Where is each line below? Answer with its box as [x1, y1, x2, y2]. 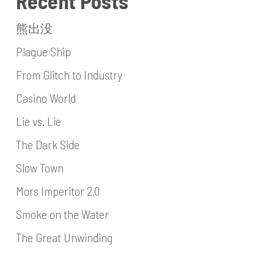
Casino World [15, 91, 76, 105]
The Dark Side [15, 137, 80, 152]
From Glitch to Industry [15, 67, 122, 82]
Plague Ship [15, 44, 71, 59]
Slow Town [15, 160, 64, 175]
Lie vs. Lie [15, 114, 61, 128]
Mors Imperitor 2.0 [15, 183, 100, 198]
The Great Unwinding [15, 230, 113, 245]
